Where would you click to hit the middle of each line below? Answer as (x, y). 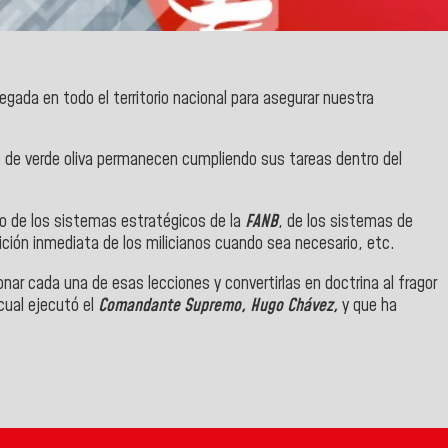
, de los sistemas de (345, 222)
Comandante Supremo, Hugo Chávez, (218, 305)
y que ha (367, 305)
